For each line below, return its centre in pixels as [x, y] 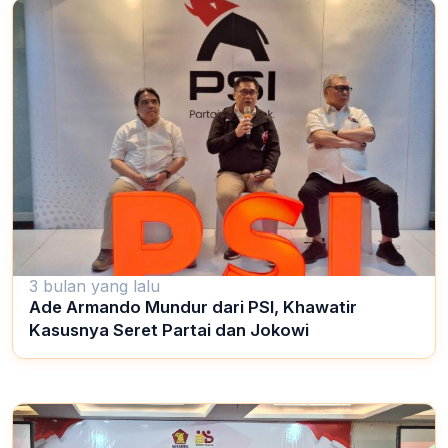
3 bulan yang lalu [94, 286]
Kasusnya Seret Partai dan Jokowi [169, 330]
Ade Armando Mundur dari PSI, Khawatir [193, 307]
